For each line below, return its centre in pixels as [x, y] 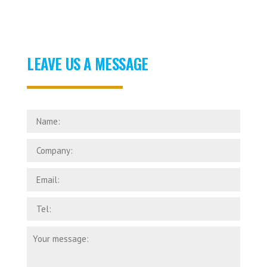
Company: [46, 143]
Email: [38, 172]
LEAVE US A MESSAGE [88, 64]
